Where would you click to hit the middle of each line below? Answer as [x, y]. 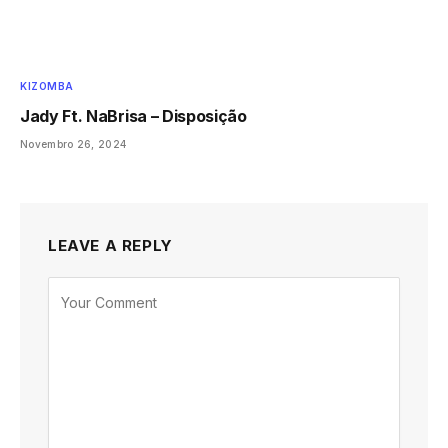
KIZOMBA [47, 86]
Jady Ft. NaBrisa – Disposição [133, 116]
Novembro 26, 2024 [73, 144]
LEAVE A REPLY [110, 246]
